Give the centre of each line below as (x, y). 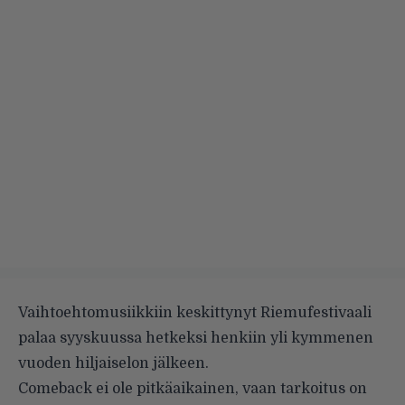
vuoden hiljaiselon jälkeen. (113, 363)
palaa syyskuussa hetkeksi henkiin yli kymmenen (196, 338)
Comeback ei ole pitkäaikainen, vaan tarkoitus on (193, 388)
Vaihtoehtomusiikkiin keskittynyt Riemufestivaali (195, 312)
